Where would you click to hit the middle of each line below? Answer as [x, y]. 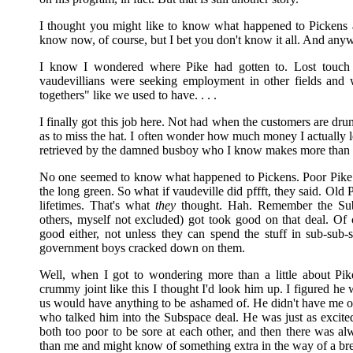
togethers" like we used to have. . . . [128, 95]
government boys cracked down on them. [142, 248]
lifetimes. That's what [97, 205]
